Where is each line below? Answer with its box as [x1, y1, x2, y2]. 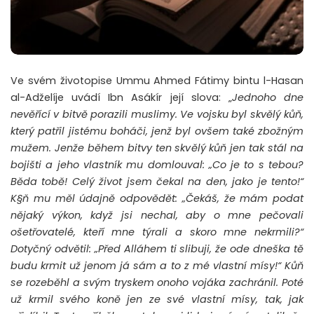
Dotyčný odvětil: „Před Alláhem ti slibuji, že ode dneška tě [11, 241, 303, 256]
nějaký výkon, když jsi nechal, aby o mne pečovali [11, 207, 303, 222]
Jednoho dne [231, 90, 304, 104]
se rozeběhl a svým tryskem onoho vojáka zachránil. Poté [11, 275, 303, 289]
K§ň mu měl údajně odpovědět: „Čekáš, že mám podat [11, 191, 303, 205]
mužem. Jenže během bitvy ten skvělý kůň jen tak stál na [11, 140, 303, 155]
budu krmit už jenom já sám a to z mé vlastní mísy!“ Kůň [11, 258, 303, 273]
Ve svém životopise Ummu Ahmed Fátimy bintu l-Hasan [11, 73, 303, 88]
